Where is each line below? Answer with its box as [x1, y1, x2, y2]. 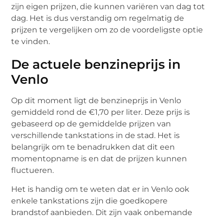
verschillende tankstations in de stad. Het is [11, 131, 180, 140]
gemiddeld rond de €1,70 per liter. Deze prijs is [11, 108, 190, 117]
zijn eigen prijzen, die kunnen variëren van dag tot [11, 2, 205, 12]
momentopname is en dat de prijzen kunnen [11, 154, 187, 164]
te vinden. [11, 37, 50, 46]
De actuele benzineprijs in [11, 57, 181, 73]
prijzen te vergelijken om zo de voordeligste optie [11, 25, 203, 35]
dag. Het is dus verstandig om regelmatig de [11, 14, 185, 23]
